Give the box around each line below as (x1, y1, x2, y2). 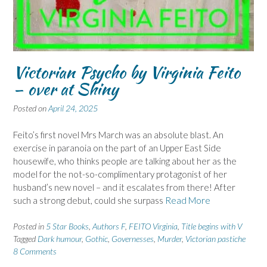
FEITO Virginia (129, 221, 178, 232)
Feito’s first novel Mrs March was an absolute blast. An (13, 129, 223, 140)
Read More (165, 194, 210, 206)
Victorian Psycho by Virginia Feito (13, 60, 240, 85)
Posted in (13, 221, 46, 232)
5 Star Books (46, 221, 89, 232)
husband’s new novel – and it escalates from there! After (13, 181, 235, 193)
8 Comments (13, 246, 57, 257)
